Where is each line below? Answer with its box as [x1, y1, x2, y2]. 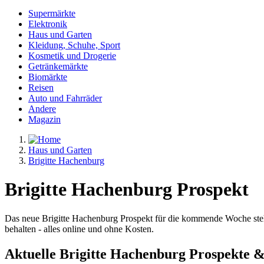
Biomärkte [28, 72, 67, 82]
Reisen [28, 82, 54, 93]
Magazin [28, 114, 61, 124]
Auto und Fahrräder [28, 93, 102, 103]
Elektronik [28, 19, 67, 29]
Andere [28, 104, 56, 114]
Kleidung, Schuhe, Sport [28, 40, 120, 50]
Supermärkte [28, 8, 75, 18]
